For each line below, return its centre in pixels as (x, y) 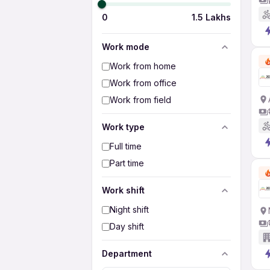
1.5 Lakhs (211, 17)
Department (127, 253)
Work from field (140, 100)
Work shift (123, 190)
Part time (127, 163)
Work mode (126, 47)
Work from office (143, 83)
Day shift (127, 226)
